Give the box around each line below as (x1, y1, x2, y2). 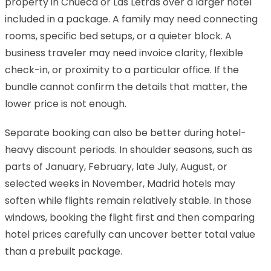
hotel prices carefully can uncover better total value (5, 227, 255, 241)
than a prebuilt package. (5, 244, 122, 258)
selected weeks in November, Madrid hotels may (5, 176, 235, 191)
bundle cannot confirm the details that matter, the (5, 79, 247, 94)
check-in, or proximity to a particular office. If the (5, 62, 239, 77)
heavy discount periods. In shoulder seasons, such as (5, 142, 252, 157)
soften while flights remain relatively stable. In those (5, 193, 252, 207)
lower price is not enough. (5, 96, 126, 111)
